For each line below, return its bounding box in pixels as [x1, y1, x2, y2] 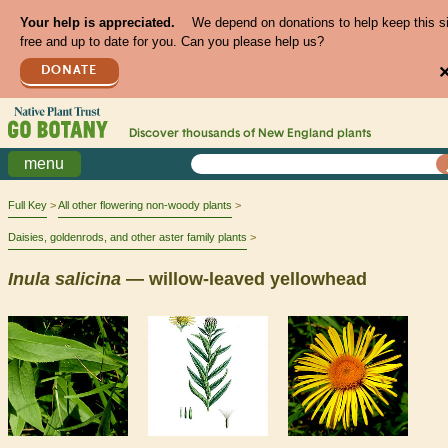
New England [257, 128, 334, 141]
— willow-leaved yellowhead [121, 268, 367, 289]
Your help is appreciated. [19, 15, 175, 31]
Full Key [8, 199, 47, 212]
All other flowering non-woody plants [58, 199, 232, 212]
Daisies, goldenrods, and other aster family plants [8, 231, 247, 244]
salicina [55, 268, 121, 289]
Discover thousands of [128, 128, 258, 141]
